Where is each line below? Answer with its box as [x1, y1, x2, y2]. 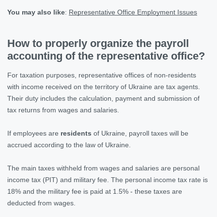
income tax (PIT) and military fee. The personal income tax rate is [7, 175, 208, 184]
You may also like [7, 8, 65, 16]
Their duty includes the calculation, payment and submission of [7, 94, 200, 102]
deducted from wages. [7, 199, 76, 207]
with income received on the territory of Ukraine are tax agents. [7, 82, 200, 91]
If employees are [7, 129, 61, 137]
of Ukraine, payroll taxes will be [92, 129, 188, 137]
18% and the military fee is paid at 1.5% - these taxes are [7, 187, 182, 195]
